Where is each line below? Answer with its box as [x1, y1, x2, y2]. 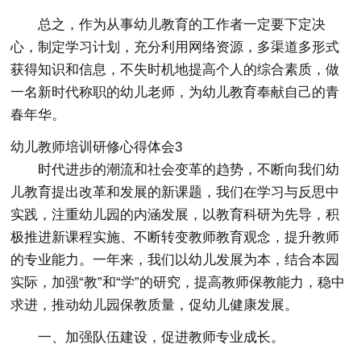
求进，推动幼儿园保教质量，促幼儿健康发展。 [10, 297, 299, 313]
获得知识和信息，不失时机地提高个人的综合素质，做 [10, 62, 340, 77]
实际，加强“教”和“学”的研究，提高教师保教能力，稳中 [10, 275, 346, 290]
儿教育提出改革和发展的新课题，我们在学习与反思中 [10, 185, 340, 200]
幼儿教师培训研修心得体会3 [10, 139, 183, 155]
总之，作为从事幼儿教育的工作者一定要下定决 [38, 17, 326, 32]
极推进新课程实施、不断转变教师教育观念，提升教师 [10, 230, 340, 245]
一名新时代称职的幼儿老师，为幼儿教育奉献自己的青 [10, 85, 340, 100]
